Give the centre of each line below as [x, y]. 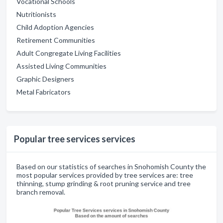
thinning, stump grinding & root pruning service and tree [104, 183]
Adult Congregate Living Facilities [69, 53]
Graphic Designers [45, 79]
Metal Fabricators [44, 92]
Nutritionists [36, 14]
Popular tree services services [75, 139]
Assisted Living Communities [61, 66]
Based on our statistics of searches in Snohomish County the [111, 167]
